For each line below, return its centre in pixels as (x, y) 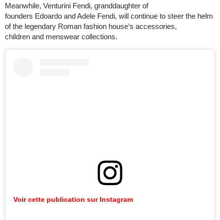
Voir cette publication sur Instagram (73, 200)
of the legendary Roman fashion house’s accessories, (91, 26)
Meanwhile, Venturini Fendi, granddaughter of (77, 5)
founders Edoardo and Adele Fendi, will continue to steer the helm (109, 16)
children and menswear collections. (63, 36)
